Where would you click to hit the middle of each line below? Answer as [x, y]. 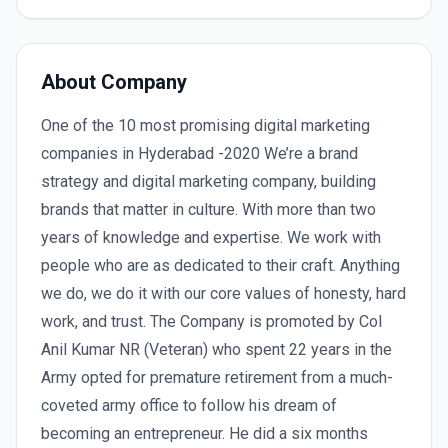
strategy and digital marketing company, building [208, 181]
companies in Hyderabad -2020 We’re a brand [199, 153]
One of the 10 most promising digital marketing [205, 125]
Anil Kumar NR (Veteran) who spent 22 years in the [216, 349]
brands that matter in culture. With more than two [208, 209]
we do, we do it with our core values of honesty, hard [223, 293]
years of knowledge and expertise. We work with [211, 237]
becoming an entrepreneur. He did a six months [204, 433]
